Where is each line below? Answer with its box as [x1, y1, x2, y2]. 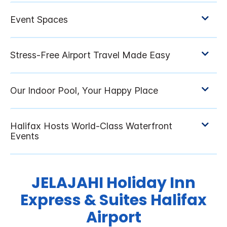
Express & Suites [20, 190, 147, 211]
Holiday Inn [106, 172, 196, 194]
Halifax [150, 190, 207, 211]
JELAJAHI [31, 172, 106, 194]
